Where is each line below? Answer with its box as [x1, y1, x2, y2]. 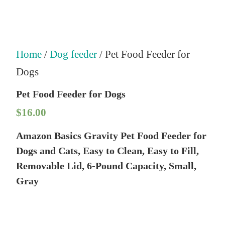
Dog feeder [49, 48, 97, 61]
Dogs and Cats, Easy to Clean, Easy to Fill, [16, 145, 199, 156]
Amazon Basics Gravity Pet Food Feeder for [16, 130, 206, 141]
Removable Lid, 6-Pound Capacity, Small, [16, 160, 196, 171]
